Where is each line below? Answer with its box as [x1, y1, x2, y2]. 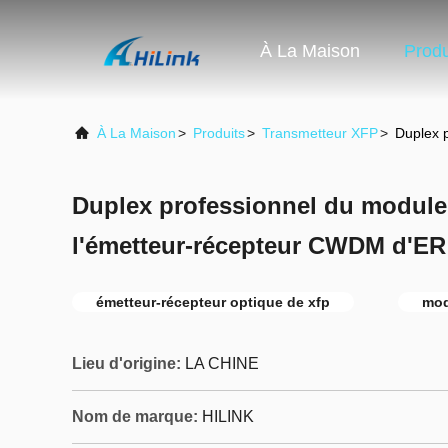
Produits [193, 125, 245, 141]
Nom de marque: [72, 408, 198, 425]
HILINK [202, 408, 254, 425]
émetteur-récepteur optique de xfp [96, 294, 330, 310]
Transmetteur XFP [262, 125, 378, 141]
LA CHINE [185, 355, 259, 372]
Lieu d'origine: [72, 355, 181, 372]
